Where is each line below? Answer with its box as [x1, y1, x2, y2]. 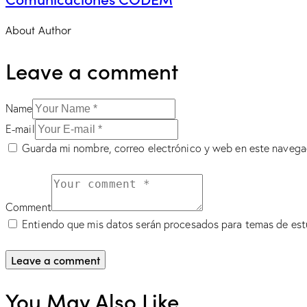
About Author [5, 22, 72, 38]
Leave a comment [5, 55, 178, 85]
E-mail [5, 122, 35, 136]
